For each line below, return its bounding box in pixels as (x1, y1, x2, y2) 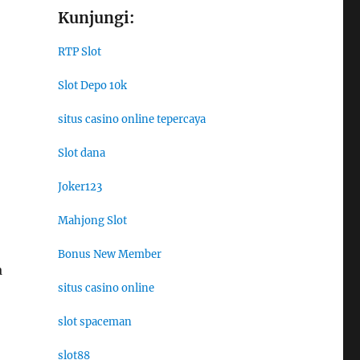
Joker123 (57, 180, 102, 194)
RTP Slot (57, 45, 101, 59)
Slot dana (57, 146, 105, 161)
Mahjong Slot (57, 214, 127, 228)
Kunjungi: (57, 8, 134, 28)
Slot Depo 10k (57, 79, 127, 93)
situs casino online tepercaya (57, 112, 206, 127)
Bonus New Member (57, 247, 162, 262)
